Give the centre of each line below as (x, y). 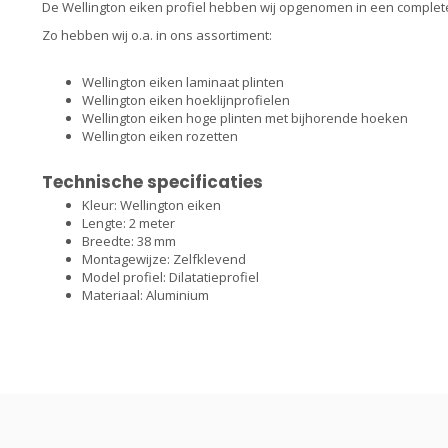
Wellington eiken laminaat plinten (183, 81)
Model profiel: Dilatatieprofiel (170, 276)
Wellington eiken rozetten (160, 135)
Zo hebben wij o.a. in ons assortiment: (157, 35)
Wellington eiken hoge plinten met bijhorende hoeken (245, 117)
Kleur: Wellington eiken (151, 204)
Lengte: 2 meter (128, 222)
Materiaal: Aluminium (145, 294)
